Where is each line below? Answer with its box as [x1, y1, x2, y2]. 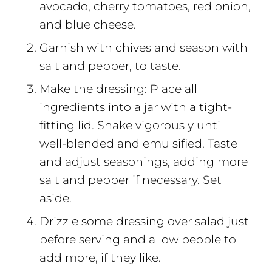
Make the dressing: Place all [39, 81, 197, 96]
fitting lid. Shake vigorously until [39, 118, 223, 132]
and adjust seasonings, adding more [39, 154, 248, 169]
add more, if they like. [39, 250, 161, 265]
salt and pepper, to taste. [39, 58, 181, 73]
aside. [39, 191, 72, 205]
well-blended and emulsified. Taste [39, 136, 237, 151]
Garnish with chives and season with [39, 40, 248, 55]
